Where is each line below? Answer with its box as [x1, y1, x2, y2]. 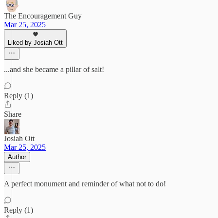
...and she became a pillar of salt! [4, 65, 104, 73]
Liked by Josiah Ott [8, 39, 63, 46]
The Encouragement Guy [4, 12, 82, 20]
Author [8, 153, 26, 161]
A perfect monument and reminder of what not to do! [4, 180, 166, 188]
